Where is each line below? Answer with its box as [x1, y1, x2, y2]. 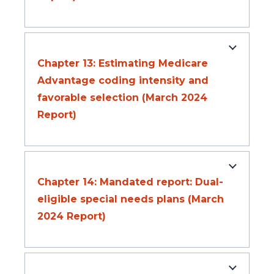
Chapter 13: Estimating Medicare [37, 57, 208, 70]
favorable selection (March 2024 [37, 92, 207, 104]
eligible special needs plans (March [37, 193, 224, 206]
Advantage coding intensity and [37, 75, 209, 87]
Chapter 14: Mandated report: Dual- [37, 176, 223, 188]
